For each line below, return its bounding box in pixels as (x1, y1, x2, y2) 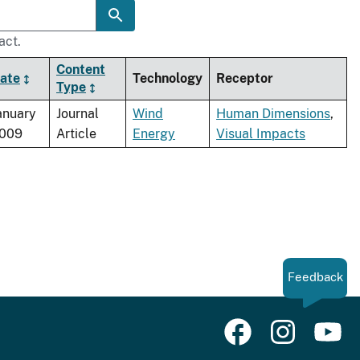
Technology (133, 71, 202, 87)
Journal (56, 106, 99, 122)
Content (56, 62, 105, 78)
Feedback (287, 270, 343, 284)
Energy (133, 126, 175, 142)
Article (56, 126, 96, 142)
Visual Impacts (216, 126, 305, 142)
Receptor (216, 71, 273, 87)
